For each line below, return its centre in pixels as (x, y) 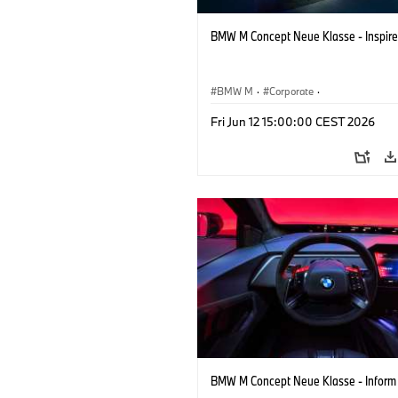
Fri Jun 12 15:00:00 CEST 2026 (293, 121)
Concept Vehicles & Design (277, 111)
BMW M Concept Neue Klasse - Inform (303, 380)
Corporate (291, 91)
